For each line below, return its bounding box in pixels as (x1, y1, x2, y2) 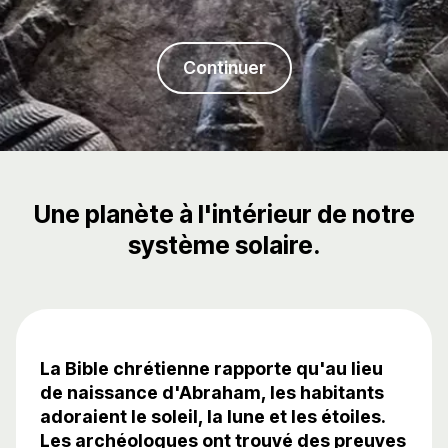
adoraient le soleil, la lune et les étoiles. (40, 406, 385, 428)
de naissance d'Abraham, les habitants (40, 382, 384, 404)
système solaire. (128, 230, 320, 261)
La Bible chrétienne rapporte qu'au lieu (40, 358, 383, 380)
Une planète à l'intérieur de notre (33, 199, 415, 230)
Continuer (182, 56, 266, 78)
